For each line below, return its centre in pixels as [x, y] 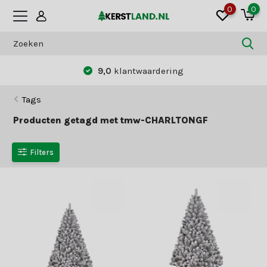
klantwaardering [149, 71]
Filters [42, 152]
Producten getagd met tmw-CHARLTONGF [111, 120]
